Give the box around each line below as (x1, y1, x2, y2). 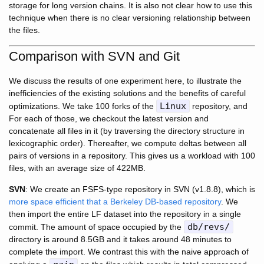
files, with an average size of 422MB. (9, 163, 146, 173)
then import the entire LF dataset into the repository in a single (9, 209, 241, 219)
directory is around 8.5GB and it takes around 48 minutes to (9, 235, 232, 245)
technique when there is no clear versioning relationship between (9, 13, 250, 23)
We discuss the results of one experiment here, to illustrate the (9, 76, 242, 86)
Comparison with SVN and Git (9, 49, 180, 64)
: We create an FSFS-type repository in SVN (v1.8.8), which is (25, 184, 255, 194)
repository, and (190, 101, 247, 111)
